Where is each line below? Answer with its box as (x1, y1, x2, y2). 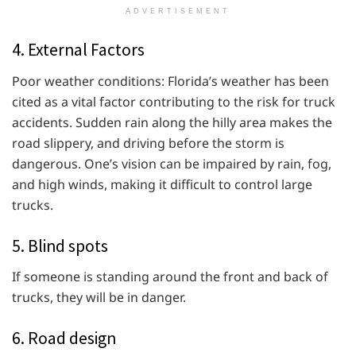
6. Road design (12, 327, 116, 350)
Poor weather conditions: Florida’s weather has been (12, 72, 329, 90)
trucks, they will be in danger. (12, 288, 186, 307)
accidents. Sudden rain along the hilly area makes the (12, 113, 332, 131)
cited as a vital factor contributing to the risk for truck (12, 92, 335, 110)
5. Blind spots (12, 234, 108, 257)
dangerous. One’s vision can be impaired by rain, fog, (12, 154, 331, 172)
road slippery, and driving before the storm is (12, 133, 284, 152)
